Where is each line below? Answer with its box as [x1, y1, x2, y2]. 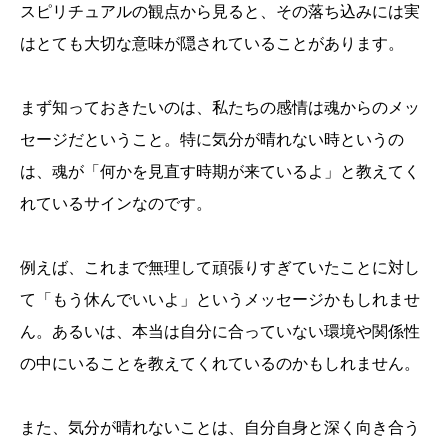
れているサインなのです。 [20, 195, 212, 213]
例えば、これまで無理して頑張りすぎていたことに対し [20, 259, 420, 277]
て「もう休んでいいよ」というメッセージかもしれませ [20, 291, 420, 309]
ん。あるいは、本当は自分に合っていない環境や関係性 [20, 323, 420, 341]
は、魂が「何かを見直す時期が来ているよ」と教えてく [20, 163, 420, 181]
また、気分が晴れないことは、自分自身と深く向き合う [20, 419, 420, 437]
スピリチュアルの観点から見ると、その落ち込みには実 [20, 3, 420, 21]
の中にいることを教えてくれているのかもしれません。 [20, 355, 420, 373]
